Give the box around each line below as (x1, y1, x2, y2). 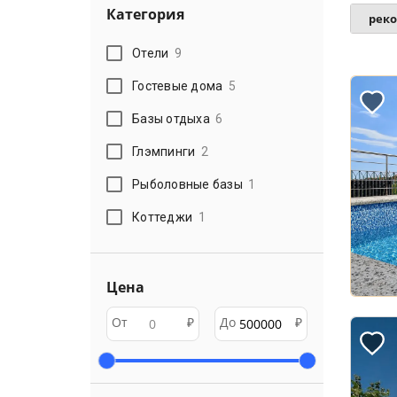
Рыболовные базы (132, 176, 243, 191)
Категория (106, 4, 184, 24)
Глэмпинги (132, 144, 196, 159)
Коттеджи (132, 209, 193, 224)
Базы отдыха (132, 111, 210, 126)
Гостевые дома (132, 78, 223, 93)
